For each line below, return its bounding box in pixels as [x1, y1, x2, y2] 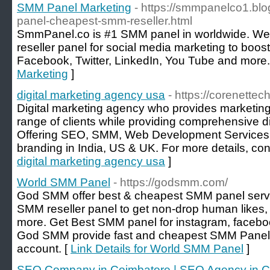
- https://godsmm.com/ [113, 176, 228, 189]
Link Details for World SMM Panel [71, 242, 243, 255]
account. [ [17, 242, 71, 255]
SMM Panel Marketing [17, 1, 131, 14]
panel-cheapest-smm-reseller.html [17, 14, 192, 27]
